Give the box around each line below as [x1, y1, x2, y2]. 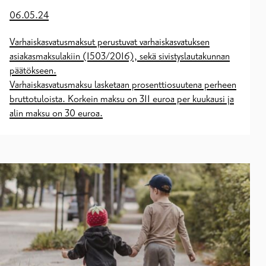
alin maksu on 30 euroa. [9, 107, 103, 119]
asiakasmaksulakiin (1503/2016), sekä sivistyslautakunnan [9, 50, 230, 62]
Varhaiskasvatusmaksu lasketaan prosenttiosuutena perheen [9, 78, 236, 91]
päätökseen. [9, 64, 56, 77]
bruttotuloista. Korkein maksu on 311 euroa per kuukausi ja [9, 93, 234, 105]
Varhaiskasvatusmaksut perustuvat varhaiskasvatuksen [9, 36, 210, 48]
